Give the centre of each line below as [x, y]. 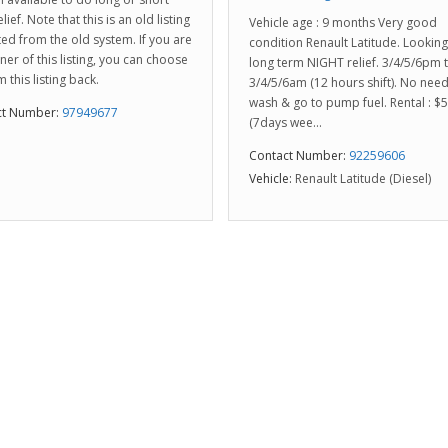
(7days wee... [285, 122]
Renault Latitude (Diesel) [363, 178]
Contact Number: [297, 155]
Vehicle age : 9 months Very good [343, 22]
